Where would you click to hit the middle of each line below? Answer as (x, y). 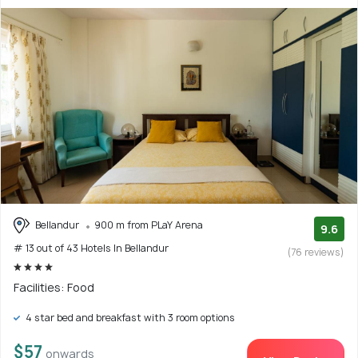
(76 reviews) (316, 252)
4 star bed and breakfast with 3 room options (129, 318)
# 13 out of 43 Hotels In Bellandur (91, 249)
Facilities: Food (54, 288)
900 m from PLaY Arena (149, 225)
